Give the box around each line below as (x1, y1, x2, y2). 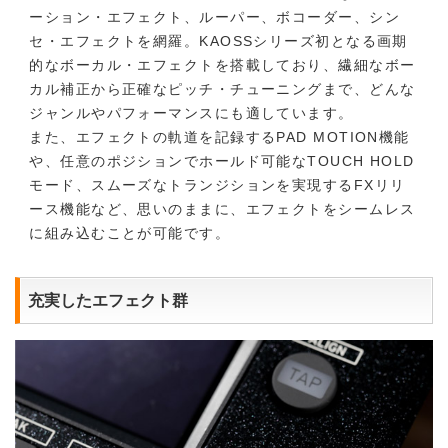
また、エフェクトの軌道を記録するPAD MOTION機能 (29, 129, 410, 146)
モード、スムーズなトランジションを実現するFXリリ (29, 177, 406, 194)
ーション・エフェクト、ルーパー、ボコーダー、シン (29, 9, 400, 26)
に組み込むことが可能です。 (29, 225, 231, 242)
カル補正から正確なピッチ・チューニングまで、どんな (29, 81, 416, 98)
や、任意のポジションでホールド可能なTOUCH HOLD (29, 153, 415, 170)
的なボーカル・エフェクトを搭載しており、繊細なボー (29, 57, 416, 74)
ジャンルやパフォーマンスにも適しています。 (29, 105, 354, 122)
